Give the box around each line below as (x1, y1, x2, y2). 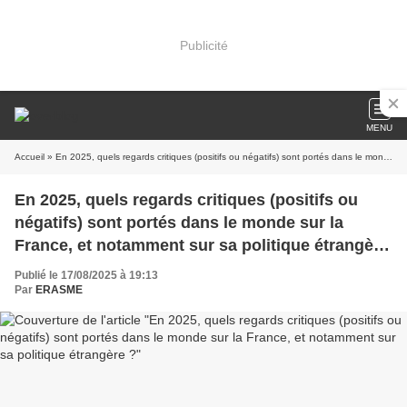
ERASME (35, 283, 83, 296)
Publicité (179, 37, 228, 53)
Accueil (15, 152, 45, 162)
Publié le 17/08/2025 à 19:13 (15, 269, 158, 282)
